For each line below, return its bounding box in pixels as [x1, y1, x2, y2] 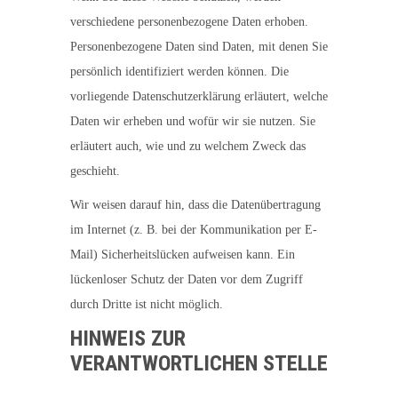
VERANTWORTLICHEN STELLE [70, 351, 328, 376]
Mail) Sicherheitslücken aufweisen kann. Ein [70, 248, 295, 261]
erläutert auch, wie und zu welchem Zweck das [70, 139, 306, 153]
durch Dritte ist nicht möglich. [70, 298, 223, 311]
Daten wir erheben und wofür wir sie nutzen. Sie [70, 115, 315, 128]
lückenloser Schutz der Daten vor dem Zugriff [70, 273, 303, 286]
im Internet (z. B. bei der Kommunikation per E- [70, 223, 317, 236]
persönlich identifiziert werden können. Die [70, 65, 289, 78]
